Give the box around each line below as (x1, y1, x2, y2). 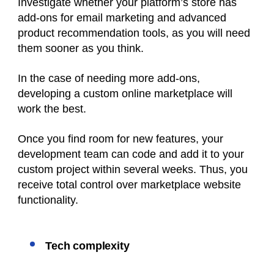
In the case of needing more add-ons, (18, 72, 203, 85)
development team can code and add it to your (18, 148, 244, 161)
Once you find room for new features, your (18, 133, 223, 146)
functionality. (18, 194, 81, 207)
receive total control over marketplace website (18, 179, 241, 191)
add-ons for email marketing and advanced (18, 12, 226, 24)
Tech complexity (45, 240, 130, 253)
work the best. (18, 103, 89, 116)
